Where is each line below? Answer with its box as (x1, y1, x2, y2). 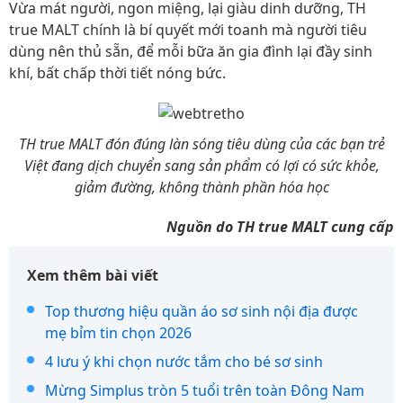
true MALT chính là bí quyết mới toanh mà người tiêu (9, 19, 367, 40)
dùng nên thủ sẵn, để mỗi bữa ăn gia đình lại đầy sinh (9, 40, 372, 61)
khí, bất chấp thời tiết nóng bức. (9, 62, 226, 83)
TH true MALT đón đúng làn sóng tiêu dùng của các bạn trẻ (18, 134, 385, 155)
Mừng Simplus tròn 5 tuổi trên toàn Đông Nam (45, 381, 364, 401)
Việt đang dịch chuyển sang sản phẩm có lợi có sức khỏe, (23, 156, 380, 176)
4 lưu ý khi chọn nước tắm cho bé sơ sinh (45, 352, 323, 372)
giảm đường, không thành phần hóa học (74, 177, 329, 198)
